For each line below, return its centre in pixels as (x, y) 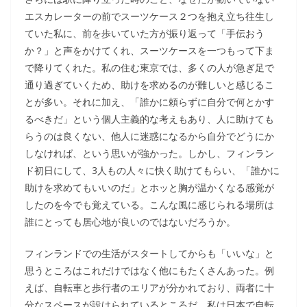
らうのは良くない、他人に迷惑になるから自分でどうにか (149, 136)
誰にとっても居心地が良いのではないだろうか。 (130, 222)
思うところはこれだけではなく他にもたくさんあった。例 (149, 270)
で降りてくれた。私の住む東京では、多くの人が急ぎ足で (149, 67)
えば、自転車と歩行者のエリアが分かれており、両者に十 (149, 287)
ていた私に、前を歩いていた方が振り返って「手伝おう (145, 33)
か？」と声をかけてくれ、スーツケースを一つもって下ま (149, 50)
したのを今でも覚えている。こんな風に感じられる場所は (149, 205)
